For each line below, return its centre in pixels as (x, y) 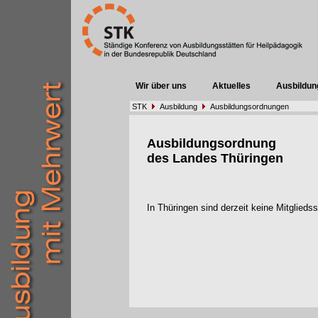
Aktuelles (232, 86)
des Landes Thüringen (215, 158)
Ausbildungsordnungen (250, 106)
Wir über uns (161, 86)
